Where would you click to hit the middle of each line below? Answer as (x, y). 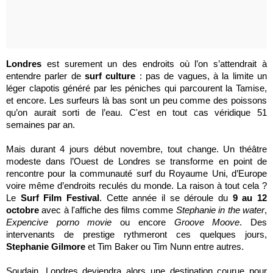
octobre (23, 210)
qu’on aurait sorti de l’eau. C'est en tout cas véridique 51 (136, 112)
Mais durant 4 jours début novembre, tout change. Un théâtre (136, 149)
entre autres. (219, 246)
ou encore (143, 222)
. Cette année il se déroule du (164, 198)
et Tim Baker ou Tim (128, 246)
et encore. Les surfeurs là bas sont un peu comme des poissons (136, 100)
